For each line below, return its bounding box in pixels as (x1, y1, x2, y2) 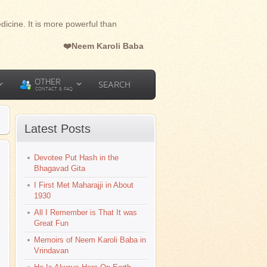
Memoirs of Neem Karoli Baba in (34, 235, 146, 244)
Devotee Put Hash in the (34, 153, 119, 162)
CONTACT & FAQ (35, 86, 73, 92)
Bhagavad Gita (34, 164, 85, 173)
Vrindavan (34, 246, 69, 255)
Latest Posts (24, 122, 91, 135)
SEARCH (98, 79, 131, 89)
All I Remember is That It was (34, 208, 137, 217)
